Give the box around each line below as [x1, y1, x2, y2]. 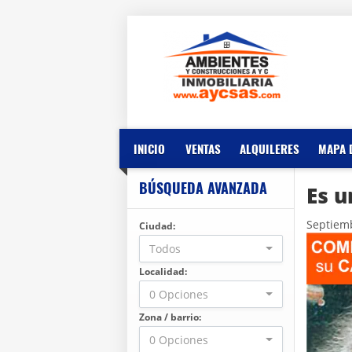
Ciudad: [139, 219, 175, 233]
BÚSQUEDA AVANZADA [139, 178, 267, 198]
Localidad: [139, 265, 187, 278]
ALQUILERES [240, 140, 299, 157]
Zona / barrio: [139, 310, 201, 324]
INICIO [134, 140, 165, 157]
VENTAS [185, 140, 221, 157]
